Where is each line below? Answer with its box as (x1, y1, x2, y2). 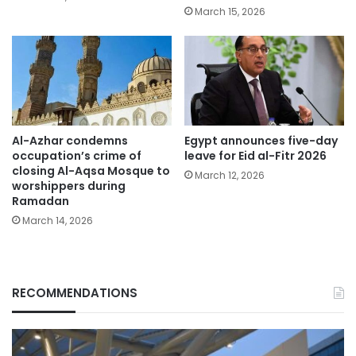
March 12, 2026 (195, 168, 265, 182)
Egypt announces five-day (184, 132, 338, 149)
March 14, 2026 (22, 213, 93, 227)
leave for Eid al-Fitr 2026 (184, 147, 327, 164)
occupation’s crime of (12, 147, 141, 164)
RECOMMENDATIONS (12, 284, 137, 301)
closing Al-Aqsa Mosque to (12, 162, 170, 179)
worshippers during (12, 177, 126, 194)
